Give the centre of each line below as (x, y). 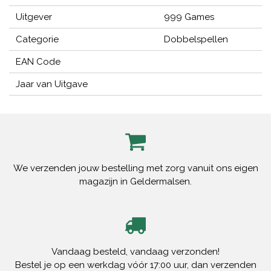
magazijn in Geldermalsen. (135, 182)
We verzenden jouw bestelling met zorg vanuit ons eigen (135, 168)
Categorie (38, 40)
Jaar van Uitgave (52, 84)
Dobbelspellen (196, 40)
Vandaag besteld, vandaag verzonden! (135, 252)
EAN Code (38, 62)
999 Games (189, 17)
